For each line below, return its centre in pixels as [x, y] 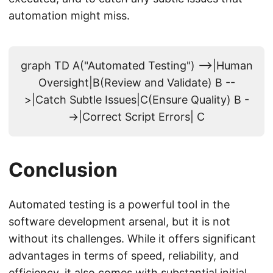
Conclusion [63, 170]
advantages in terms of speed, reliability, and [124, 256]
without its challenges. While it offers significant [132, 239]
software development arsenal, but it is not [119, 222]
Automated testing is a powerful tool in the [119, 205]
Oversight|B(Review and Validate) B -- [136, 83]
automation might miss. [69, 16]
